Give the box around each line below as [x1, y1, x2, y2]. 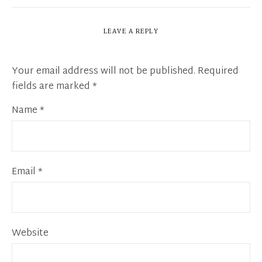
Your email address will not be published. [12, 63, 195, 81]
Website [12, 225, 49, 243]
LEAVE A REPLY [103, 27, 159, 37]
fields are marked [12, 78, 92, 96]
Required [198, 63, 239, 81]
